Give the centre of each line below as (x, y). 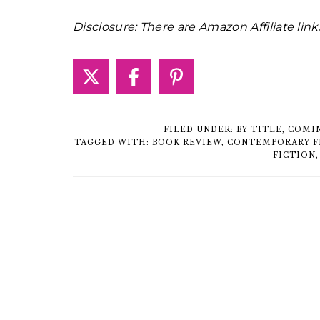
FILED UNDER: (200, 130)
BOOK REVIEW (187, 143)
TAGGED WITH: (113, 143)
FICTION (294, 156)
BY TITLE (259, 130)
